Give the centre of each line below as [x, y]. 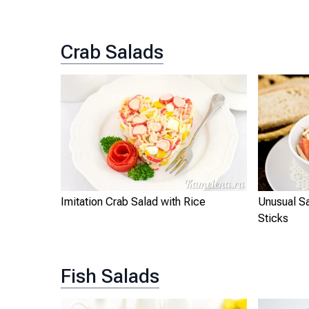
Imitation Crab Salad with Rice [133, 201]
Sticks [273, 218]
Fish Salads [110, 276]
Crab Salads [112, 52]
